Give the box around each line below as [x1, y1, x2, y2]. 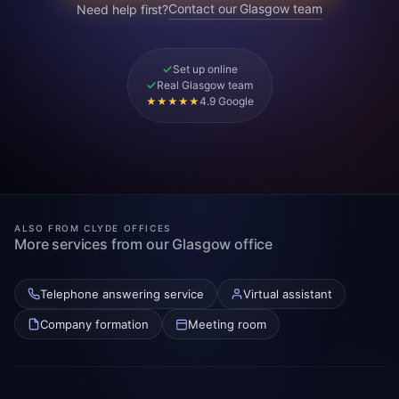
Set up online [172, 62, 238, 76]
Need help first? [77, 2, 169, 17]
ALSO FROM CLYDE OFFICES [14, 223, 171, 233]
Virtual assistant [243, 287, 332, 301]
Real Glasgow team [157, 78, 253, 92]
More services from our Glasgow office [14, 235, 273, 253]
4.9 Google [199, 94, 254, 108]
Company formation [40, 317, 149, 331]
